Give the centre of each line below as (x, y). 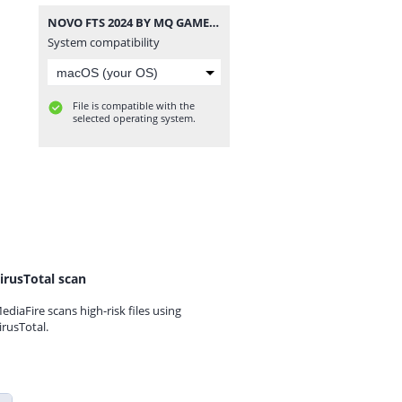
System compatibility (104, 42)
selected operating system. (134, 118)
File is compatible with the (134, 105)
